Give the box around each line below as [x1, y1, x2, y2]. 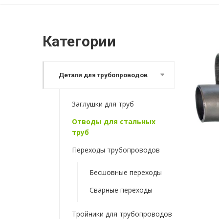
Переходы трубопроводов [72, 145, 160, 154]
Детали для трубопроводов [59, 71, 148, 79]
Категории [43, 33, 116, 50]
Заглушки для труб [72, 99, 134, 109]
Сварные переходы [89, 185, 153, 195]
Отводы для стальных [72, 117, 155, 126]
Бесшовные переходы [89, 168, 162, 177]
